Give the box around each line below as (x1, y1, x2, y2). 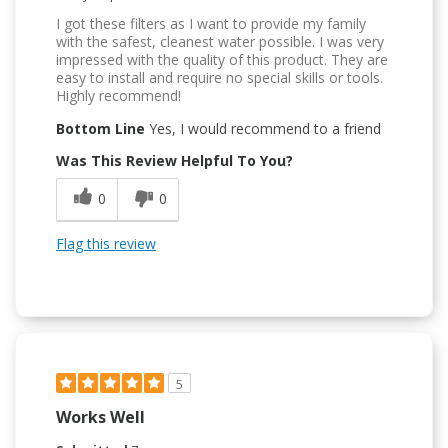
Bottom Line (56, 119, 145, 139)
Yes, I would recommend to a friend (145, 119, 381, 139)
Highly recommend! (56, 86, 181, 106)
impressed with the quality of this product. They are (56, 50, 388, 70)
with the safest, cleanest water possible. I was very (56, 32, 384, 52)
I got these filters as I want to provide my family (56, 14, 366, 34)
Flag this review (56, 234, 156, 254)
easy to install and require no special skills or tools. (56, 68, 383, 88)
